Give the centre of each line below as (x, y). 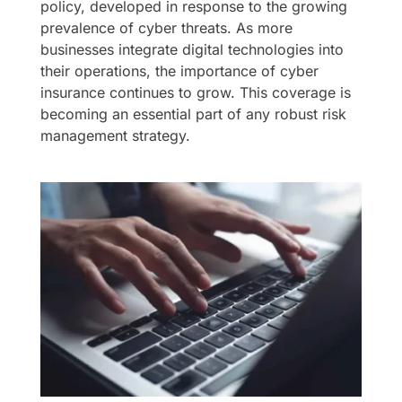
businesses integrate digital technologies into (192, 49)
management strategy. (115, 135)
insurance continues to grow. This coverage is (195, 92)
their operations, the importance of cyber (179, 70)
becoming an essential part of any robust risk (193, 114)
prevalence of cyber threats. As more (166, 27)
